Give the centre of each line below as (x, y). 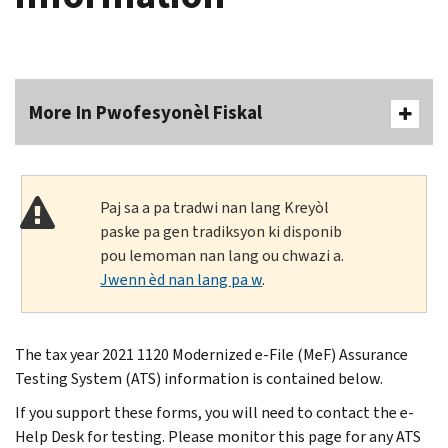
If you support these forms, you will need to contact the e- (214, 412)
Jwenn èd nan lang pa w (181, 279)
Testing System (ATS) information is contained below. (199, 378)
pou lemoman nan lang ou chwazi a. (222, 255)
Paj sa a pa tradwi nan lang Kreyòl (215, 207)
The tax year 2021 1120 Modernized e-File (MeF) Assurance (211, 354)
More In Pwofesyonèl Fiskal (145, 112)
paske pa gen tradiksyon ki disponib (221, 231)
